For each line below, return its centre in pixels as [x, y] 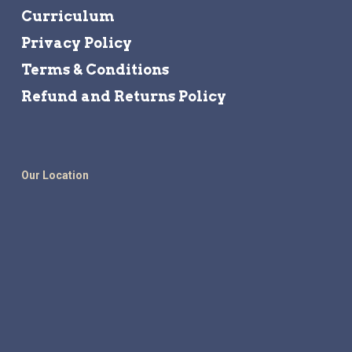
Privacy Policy [76, 43]
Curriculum [68, 16]
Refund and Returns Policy [123, 97]
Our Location [55, 176]
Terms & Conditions [95, 70]
